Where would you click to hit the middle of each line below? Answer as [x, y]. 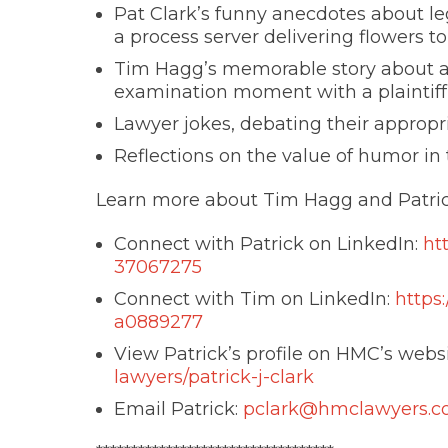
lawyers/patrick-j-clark [214, 377]
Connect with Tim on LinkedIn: [254, 299]
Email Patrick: [178, 409]
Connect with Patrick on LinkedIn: [268, 244]
